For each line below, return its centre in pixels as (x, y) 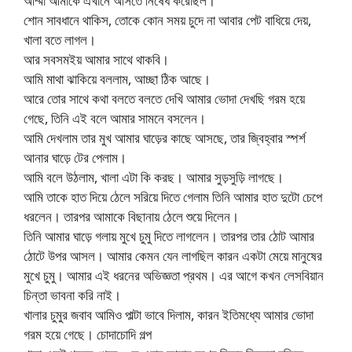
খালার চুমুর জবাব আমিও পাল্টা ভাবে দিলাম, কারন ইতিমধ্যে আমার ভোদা (169, 315)
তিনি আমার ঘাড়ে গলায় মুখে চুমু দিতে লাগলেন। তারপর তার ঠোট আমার (169, 236)
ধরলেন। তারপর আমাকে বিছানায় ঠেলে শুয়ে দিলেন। (131, 217)
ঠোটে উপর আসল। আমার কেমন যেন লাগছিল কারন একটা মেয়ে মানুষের (173, 256)
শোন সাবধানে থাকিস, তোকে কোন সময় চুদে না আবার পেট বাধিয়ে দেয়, (167, 20)
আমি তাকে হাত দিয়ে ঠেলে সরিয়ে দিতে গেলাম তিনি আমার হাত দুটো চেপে (173, 197)
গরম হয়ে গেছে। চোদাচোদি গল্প (88, 335)
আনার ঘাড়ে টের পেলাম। (75, 158)
